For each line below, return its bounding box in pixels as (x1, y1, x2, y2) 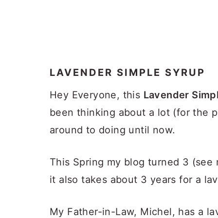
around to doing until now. (50, 124, 176, 136)
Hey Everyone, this (50, 89, 144, 101)
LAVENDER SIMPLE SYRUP (50, 67, 205, 78)
